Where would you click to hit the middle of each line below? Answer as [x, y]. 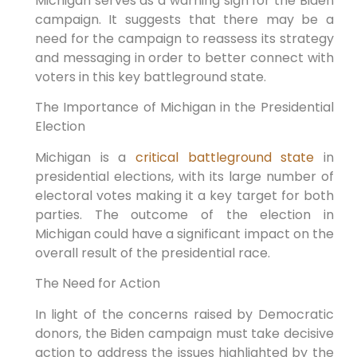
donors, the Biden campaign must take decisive [184, 333]
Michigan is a [85, 157]
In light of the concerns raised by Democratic [184, 314]
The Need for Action [97, 284]
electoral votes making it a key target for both [184, 195]
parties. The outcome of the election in [184, 214]
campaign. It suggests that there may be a [184, 19]
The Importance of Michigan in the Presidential [184, 108]
